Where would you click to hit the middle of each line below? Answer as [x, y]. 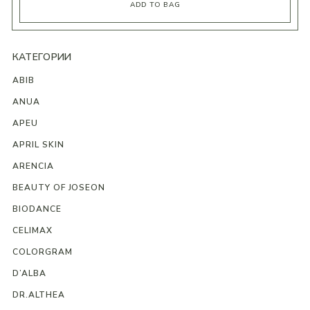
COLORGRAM [42, 252]
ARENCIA [33, 166]
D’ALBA [29, 274]
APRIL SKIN [38, 145]
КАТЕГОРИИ [42, 57]
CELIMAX [32, 231]
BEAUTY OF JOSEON [59, 188]
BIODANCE [37, 209]
